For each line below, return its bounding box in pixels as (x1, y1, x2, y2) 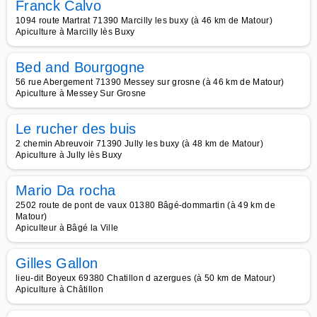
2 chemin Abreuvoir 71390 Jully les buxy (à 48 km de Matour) (16, 139, 263, 149)
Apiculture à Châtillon (16, 284, 104, 294)
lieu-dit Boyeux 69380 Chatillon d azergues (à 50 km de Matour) (16, 273, 275, 283)
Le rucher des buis (16, 121, 137, 137)
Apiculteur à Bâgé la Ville (16, 223, 119, 233)
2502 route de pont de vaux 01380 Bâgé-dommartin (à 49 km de (16, 200, 275, 210)
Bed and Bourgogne (16, 59, 145, 75)
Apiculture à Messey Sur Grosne (16, 88, 146, 98)
